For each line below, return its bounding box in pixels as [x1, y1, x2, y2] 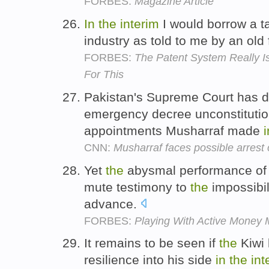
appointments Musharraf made [84, 123, 264, 138]
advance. [84, 196, 141, 211]
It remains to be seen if [84, 236, 219, 250]
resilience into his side [84, 253, 216, 267]
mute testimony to [84, 180, 190, 194]
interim [120, 16, 159, 31]
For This [84, 68, 124, 80]
